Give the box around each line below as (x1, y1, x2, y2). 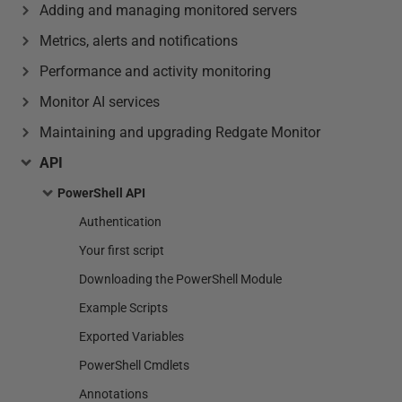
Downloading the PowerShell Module (79, 272, 282, 286)
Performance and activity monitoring (39, 63, 271, 80)
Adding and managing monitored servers (39, 2, 297, 19)
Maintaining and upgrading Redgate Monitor (39, 124, 320, 141)
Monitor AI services (39, 93, 160, 110)
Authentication (79, 214, 162, 229)
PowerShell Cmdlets (79, 358, 189, 372)
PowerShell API (57, 186, 145, 200)
